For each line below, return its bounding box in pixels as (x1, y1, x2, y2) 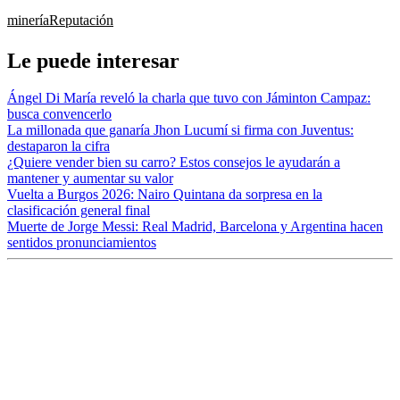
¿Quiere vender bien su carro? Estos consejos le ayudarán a (7, 154, 340, 171)
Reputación (49, 12, 113, 28)
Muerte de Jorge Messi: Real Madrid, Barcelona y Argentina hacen (7, 219, 383, 235)
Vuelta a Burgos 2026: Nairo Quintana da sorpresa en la (7, 187, 322, 203)
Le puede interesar (7, 48, 179, 72)
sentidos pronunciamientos (7, 235, 156, 251)
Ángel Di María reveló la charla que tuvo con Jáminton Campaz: (7, 90, 371, 106)
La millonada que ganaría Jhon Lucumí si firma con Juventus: (7, 122, 354, 138)
